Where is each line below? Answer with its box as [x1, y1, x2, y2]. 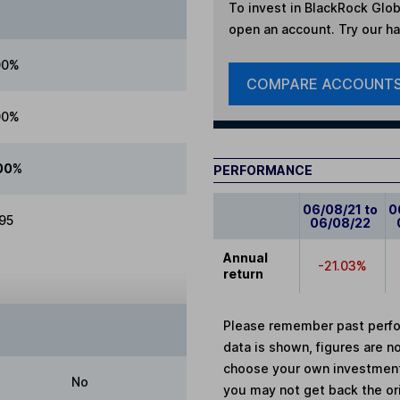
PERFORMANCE [213, 162, 312, 179]
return [223, 266, 264, 282]
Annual [223, 250, 269, 266]
